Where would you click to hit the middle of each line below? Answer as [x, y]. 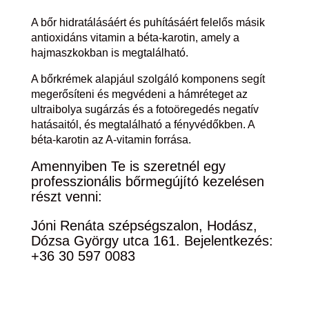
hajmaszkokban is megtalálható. [109, 53]
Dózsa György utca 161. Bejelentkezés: [152, 241]
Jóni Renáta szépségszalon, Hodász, [144, 226]
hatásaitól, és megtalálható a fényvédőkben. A [142, 125]
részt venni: [66, 197]
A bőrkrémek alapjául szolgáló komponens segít [148, 79]
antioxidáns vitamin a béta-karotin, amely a [135, 38]
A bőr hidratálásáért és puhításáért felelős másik [148, 23]
